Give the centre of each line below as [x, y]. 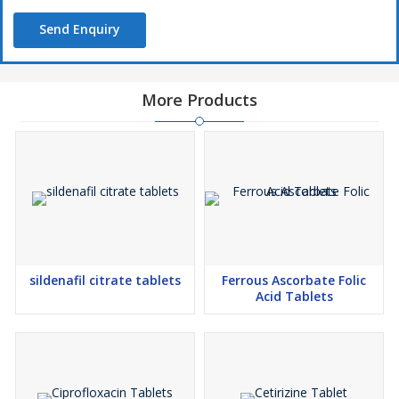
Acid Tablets [294, 296]
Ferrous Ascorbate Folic [294, 280]
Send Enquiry [80, 29]
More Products [199, 100]
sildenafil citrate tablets [105, 280]
